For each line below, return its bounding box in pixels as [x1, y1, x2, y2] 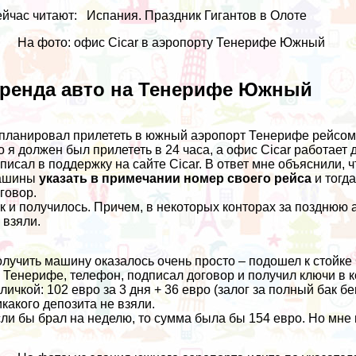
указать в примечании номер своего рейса [39, 172, 312, 186]
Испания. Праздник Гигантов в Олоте [87, 8, 308, 22]
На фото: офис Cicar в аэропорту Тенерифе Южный [17, 35, 326, 49]
